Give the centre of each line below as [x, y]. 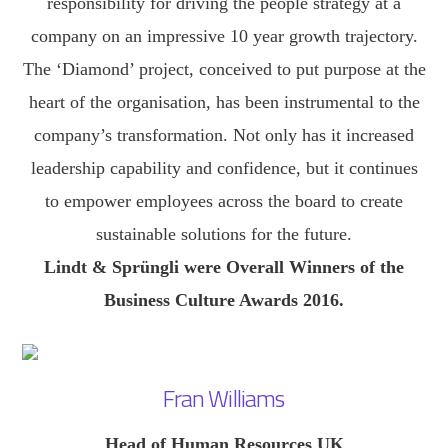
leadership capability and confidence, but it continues [224, 167]
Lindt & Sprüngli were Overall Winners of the [224, 266]
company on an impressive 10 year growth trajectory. [224, 35]
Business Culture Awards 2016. [224, 299]
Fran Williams [224, 398]
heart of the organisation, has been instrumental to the [224, 101]
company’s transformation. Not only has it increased [224, 134]
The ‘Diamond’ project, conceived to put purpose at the [224, 68]
